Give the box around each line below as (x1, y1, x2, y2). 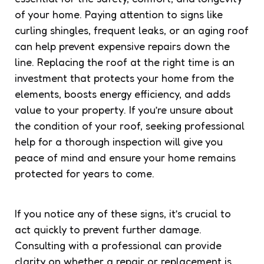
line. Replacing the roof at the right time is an (15, 55, 235, 68)
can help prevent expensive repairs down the (15, 39, 230, 52)
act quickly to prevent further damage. (15, 222, 202, 236)
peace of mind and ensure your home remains (15, 150, 236, 164)
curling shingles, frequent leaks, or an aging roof (15, 23, 249, 37)
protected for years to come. (15, 166, 154, 180)
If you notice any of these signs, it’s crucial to (15, 206, 231, 220)
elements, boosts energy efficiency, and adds (15, 87, 230, 100)
